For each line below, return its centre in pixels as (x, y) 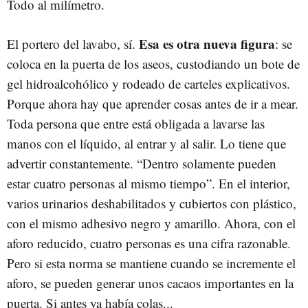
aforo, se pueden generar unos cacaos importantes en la (150, 283)
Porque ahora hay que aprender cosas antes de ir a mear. (153, 103)
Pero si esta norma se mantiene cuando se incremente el (151, 263)
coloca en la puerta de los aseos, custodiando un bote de (153, 64)
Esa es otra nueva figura (205, 44)
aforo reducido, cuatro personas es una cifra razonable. (149, 243)
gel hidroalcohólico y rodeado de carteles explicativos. (148, 84)
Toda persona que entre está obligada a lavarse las (136, 123)
